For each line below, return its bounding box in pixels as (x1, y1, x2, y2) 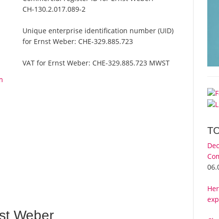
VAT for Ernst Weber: (22, 58, 93, 68)
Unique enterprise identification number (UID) (22, 26, 174, 36)
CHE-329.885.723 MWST (92, 58, 170, 68)
